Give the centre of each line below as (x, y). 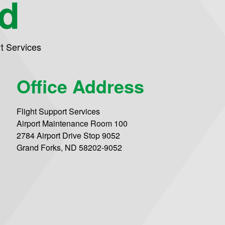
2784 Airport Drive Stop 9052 (69, 136)
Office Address (81, 86)
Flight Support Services (59, 111)
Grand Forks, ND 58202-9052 (70, 148)
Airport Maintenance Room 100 (72, 124)
